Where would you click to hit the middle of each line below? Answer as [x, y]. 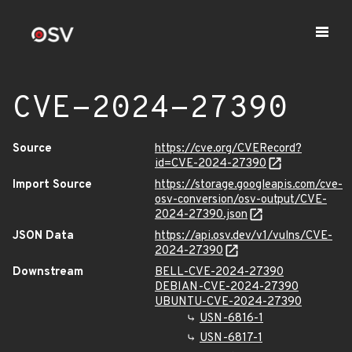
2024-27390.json [201, 215]
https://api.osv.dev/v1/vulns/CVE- [244, 236]
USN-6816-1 [231, 319]
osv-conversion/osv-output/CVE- [241, 200]
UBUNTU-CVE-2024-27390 [228, 302]
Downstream [48, 272]
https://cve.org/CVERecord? [228, 149]
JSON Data [43, 236]
